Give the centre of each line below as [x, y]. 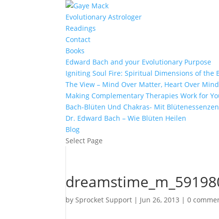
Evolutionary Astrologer [104, 17]
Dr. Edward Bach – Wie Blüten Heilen [126, 118]
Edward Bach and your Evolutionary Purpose [139, 62]
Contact [78, 39]
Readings [81, 28]
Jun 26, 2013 [160, 200]
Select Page [84, 141]
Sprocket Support [104, 200]
